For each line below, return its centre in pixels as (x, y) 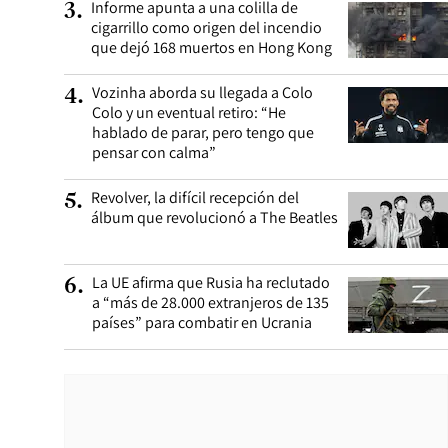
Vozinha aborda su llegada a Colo (202, 92)
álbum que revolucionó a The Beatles (214, 217)
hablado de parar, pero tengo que (203, 132)
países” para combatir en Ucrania (202, 322)
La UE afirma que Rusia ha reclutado (211, 282)
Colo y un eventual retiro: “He (189, 112)
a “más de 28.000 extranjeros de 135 (210, 302)
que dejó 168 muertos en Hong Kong (211, 47)
